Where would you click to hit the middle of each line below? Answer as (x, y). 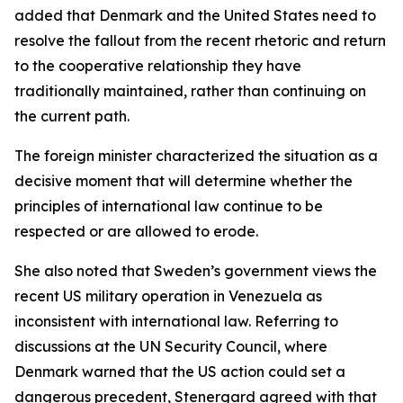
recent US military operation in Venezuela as (168, 296)
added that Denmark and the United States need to (195, 15)
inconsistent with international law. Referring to (176, 321)
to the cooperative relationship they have (158, 66)
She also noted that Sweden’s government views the (196, 271)
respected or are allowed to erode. (136, 231)
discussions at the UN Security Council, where (171, 346)
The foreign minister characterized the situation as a (196, 156)
